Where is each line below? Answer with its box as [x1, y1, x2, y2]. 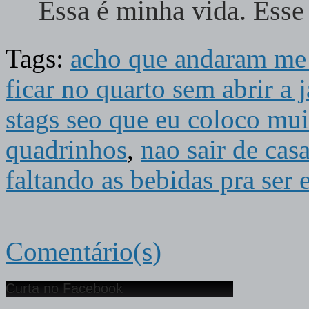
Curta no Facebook [6, 281, 123, 297]
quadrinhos [6, 135, 127, 165]
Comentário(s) [6, 237, 161, 267]
